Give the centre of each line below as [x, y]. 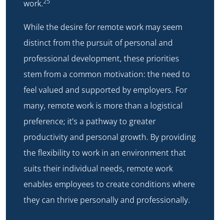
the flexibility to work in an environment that [105, 153]
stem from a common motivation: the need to [107, 74]
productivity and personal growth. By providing [110, 137]
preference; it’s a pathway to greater [90, 122]
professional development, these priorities [101, 59]
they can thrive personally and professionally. [107, 200]
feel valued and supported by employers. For [105, 90]
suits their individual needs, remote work [98, 169]
